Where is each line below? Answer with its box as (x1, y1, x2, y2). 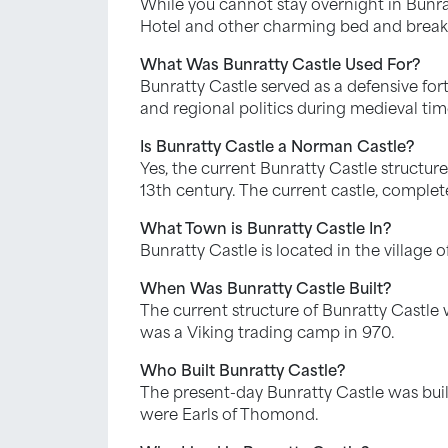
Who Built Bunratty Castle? (140, 356, 345, 381)
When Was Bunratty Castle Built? (140, 274, 391, 299)
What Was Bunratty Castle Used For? (140, 50, 420, 75)
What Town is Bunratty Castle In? (140, 214, 391, 239)
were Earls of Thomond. (140, 400, 319, 425)
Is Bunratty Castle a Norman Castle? (140, 132, 414, 157)
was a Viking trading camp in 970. (140, 318, 395, 343)
